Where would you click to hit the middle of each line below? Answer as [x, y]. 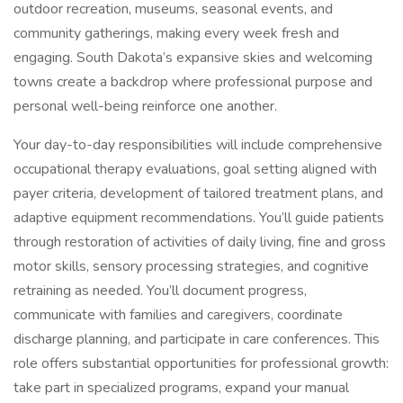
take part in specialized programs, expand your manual [181, 388]
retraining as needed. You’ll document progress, [160, 291]
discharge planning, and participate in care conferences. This [197, 339]
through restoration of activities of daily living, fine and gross [200, 242]
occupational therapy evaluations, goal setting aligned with [195, 169]
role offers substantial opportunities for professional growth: [201, 363]
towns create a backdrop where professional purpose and [193, 82]
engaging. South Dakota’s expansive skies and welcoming [193, 58]
